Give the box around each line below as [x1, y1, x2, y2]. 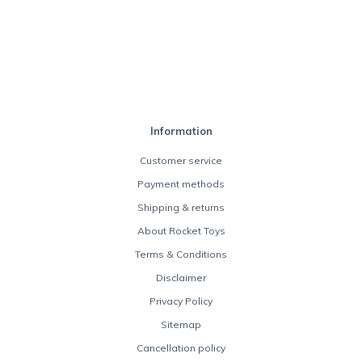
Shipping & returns [137, 200, 225, 213]
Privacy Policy [149, 294, 213, 307]
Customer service [140, 154, 222, 166]
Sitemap [161, 318, 201, 330]
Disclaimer [156, 271, 206, 284]
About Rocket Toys [137, 224, 225, 237]
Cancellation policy [137, 341, 225, 354]
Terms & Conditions [135, 247, 227, 260]
